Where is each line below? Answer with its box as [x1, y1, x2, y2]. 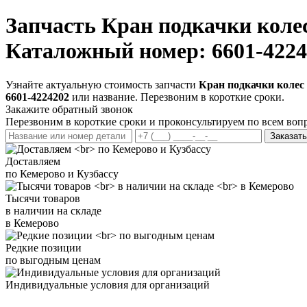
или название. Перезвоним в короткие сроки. [69, 90, 284, 103]
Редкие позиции [5, 241, 82, 254]
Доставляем [5, 155, 60, 167]
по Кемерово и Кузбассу [5, 167, 119, 180]
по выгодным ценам [5, 254, 101, 266]
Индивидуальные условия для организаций [5, 278, 210, 291]
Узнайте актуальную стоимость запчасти [5, 78, 199, 90]
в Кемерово [5, 217, 59, 229]
